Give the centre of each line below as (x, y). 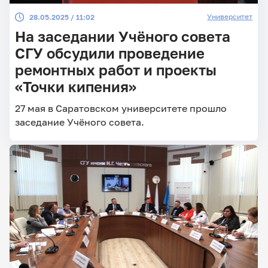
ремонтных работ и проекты (115, 70)
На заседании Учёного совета (122, 36)
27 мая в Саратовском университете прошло (121, 108)
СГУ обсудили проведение (109, 53)
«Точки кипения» (75, 86)
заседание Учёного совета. (79, 121)
